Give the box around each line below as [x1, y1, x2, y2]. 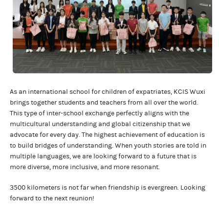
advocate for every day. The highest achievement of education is [10, 131, 205, 139]
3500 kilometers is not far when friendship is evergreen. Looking [10, 183, 205, 192]
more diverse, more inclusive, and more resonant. [10, 163, 160, 171]
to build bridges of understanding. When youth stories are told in [10, 141, 206, 150]
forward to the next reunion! [10, 194, 94, 202]
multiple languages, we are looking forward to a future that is [10, 152, 197, 160]
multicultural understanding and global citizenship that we [10, 120, 190, 128]
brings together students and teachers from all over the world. [10, 98, 198, 107]
